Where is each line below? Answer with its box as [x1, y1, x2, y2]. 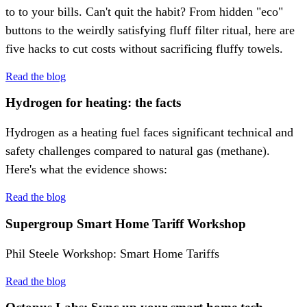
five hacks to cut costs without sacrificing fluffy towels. [5, 41, 283, 56]
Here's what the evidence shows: [5, 162, 167, 177]
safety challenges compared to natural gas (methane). [5, 144, 270, 158]
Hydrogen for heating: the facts [5, 95, 181, 110]
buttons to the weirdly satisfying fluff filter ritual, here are [5, 23, 295, 37]
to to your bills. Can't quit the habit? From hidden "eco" [5, 4, 283, 19]
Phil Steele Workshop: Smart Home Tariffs [5, 246, 219, 260]
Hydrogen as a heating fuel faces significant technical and [5, 125, 293, 140]
